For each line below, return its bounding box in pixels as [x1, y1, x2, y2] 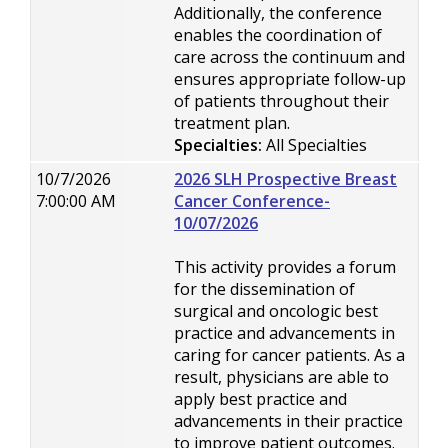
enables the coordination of [174, 24, 382, 46]
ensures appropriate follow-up [174, 68, 406, 90]
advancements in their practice [174, 410, 403, 432]
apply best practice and [174, 388, 347, 410]
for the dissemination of [174, 278, 355, 300]
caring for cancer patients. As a [174, 344, 405, 366]
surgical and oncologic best [174, 300, 378, 322]
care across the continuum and [174, 46, 405, 68]
